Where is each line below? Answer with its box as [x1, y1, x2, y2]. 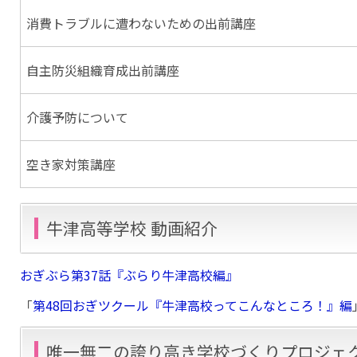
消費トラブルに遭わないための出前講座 [26, 13, 256, 33]
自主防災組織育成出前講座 [26, 60, 179, 80]
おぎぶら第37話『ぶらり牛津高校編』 [20, 265, 238, 284]
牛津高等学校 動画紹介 [46, 215, 218, 240]
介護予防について [26, 107, 128, 127]
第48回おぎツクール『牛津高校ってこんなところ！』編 [33, 295, 352, 315]
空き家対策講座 [26, 154, 116, 174]
